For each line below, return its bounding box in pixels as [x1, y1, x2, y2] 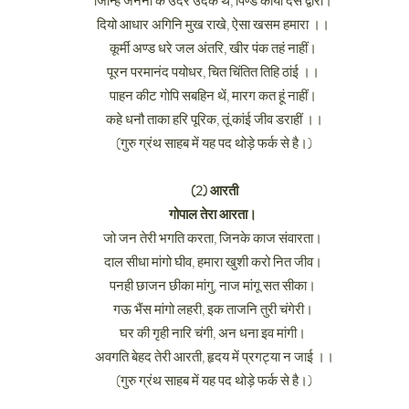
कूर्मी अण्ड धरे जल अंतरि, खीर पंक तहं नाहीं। [109, 38, 320, 58]
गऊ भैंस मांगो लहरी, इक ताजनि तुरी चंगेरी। [112, 299, 316, 320]
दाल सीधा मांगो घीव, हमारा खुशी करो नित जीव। [103, 252, 325, 272]
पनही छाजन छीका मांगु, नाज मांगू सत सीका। [110, 276, 319, 296]
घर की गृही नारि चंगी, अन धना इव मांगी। [120, 323, 309, 343]
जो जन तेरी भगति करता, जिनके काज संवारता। [103, 228, 325, 248]
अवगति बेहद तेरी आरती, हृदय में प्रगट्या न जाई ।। [94, 347, 334, 367]
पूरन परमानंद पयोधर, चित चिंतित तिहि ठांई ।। [106, 62, 322, 82]
